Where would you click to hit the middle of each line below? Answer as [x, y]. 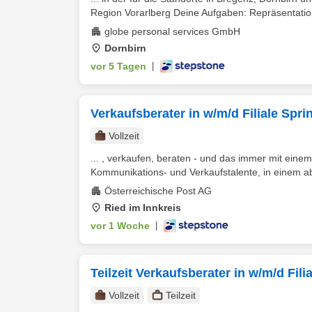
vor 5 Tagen [118, 66]
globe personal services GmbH [172, 31]
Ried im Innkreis [143, 208]
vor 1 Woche [120, 226]
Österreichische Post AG [158, 191]
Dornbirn [125, 48]
